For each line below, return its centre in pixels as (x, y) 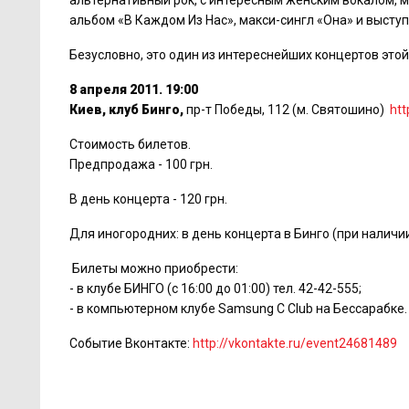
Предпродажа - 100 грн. (141, 164)
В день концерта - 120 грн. (148, 199)
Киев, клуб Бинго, (128, 110)
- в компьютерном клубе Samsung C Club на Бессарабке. (238, 309)
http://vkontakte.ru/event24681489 (295, 343)
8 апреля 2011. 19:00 (135, 89)
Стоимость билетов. (130, 144)
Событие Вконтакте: (131, 343)
